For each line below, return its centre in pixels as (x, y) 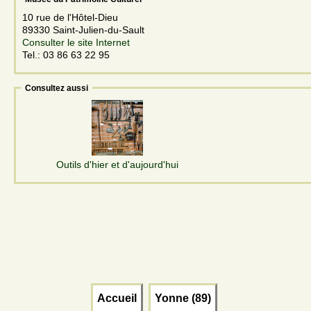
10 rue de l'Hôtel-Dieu (72, 17)
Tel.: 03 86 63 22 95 (66, 54)
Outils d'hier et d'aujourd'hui (117, 164)
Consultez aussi (57, 88)
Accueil (117, 298)
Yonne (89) (183, 298)
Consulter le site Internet (76, 42)
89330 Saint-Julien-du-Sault (85, 30)
